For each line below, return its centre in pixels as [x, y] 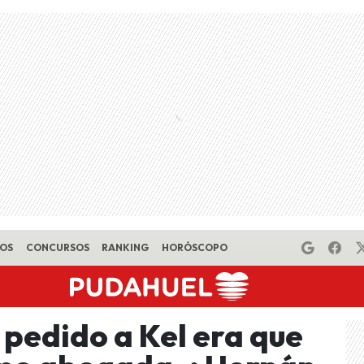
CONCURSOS [57, 247]
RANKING [126, 247]
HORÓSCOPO [194, 247]
